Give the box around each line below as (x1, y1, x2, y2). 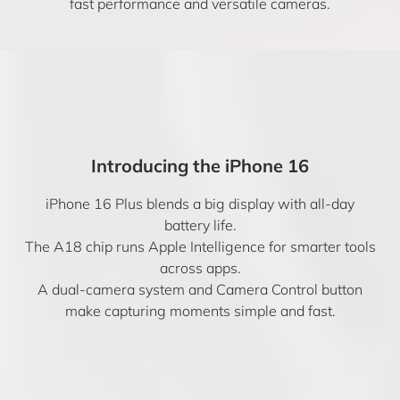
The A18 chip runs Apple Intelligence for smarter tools (24, 237, 376, 255)
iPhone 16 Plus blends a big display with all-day (46, 195, 354, 212)
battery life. (163, 216, 237, 234)
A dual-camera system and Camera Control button (37, 280, 362, 298)
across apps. (159, 259, 241, 277)
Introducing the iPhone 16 (91, 154, 309, 177)
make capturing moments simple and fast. (64, 302, 336, 320)
